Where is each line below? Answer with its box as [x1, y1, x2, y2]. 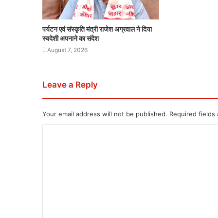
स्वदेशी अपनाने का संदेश [42, 34, 99, 43]
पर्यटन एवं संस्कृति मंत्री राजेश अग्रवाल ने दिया [42, 25, 152, 34]
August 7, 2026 [47, 46, 88, 54]
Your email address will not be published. [42, 110, 167, 118]
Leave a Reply [42, 80, 98, 90]
